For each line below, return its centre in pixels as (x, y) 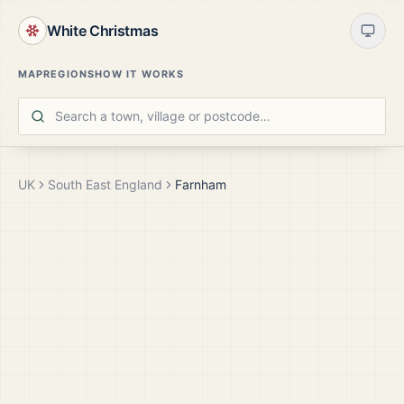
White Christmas (103, 31)
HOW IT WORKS (139, 74)
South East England (105, 184)
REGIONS (69, 74)
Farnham (201, 184)
